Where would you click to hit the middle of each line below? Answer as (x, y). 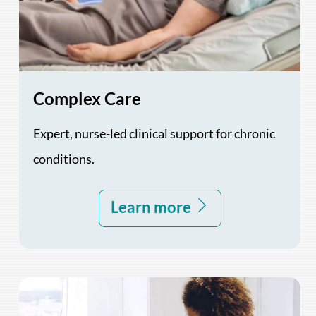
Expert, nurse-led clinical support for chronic (154, 133)
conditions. (64, 158)
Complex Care (87, 98)
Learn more (152, 207)
